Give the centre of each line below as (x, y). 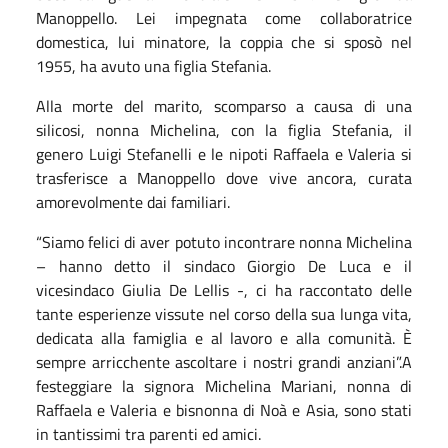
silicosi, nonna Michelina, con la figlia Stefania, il (224, 129)
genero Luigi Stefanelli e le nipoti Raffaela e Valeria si (224, 153)
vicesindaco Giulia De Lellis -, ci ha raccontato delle (224, 289)
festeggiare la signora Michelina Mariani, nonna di (224, 385)
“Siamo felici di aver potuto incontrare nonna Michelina (224, 241)
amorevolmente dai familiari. (133, 201)
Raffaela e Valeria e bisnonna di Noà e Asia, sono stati (224, 409)
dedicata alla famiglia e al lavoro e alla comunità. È (224, 337)
